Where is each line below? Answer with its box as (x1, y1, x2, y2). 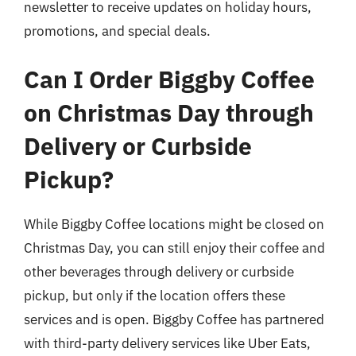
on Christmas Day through (24, 97, 314, 128)
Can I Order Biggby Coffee (24, 64, 315, 95)
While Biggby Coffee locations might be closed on (24, 215, 324, 233)
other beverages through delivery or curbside (24, 263, 294, 281)
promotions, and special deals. (24, 21, 211, 40)
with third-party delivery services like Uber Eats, (24, 335, 311, 352)
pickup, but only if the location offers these (24, 287, 285, 304)
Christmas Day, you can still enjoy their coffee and (24, 239, 325, 257)
